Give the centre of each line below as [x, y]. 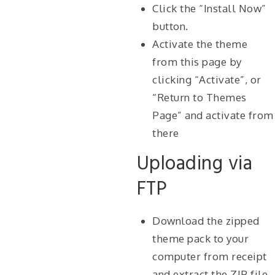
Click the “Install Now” [209, 8]
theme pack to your [200, 238]
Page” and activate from [213, 115]
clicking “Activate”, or [207, 79]
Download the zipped [206, 221]
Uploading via [194, 164]
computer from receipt [210, 256]
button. [170, 26]
